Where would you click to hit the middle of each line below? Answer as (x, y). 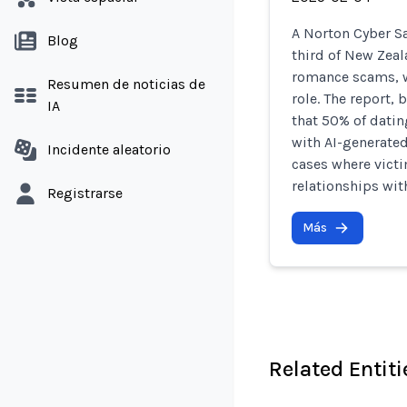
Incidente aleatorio (109, 149)
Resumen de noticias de (126, 84)
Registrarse (85, 193)
